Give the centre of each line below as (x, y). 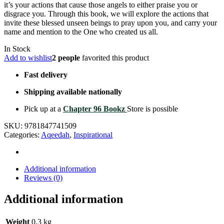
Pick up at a (43, 108)
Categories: (22, 134)
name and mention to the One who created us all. (81, 31)
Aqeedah (55, 134)
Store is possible (152, 108)
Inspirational (93, 134)
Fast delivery (46, 74)
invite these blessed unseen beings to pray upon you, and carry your (110, 22)
